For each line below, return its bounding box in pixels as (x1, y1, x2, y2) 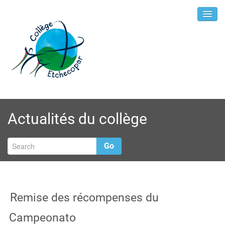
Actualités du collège (8, 110, 147, 128)
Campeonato (9, 211, 76, 224)
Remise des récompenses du (10, 191, 159, 204)
